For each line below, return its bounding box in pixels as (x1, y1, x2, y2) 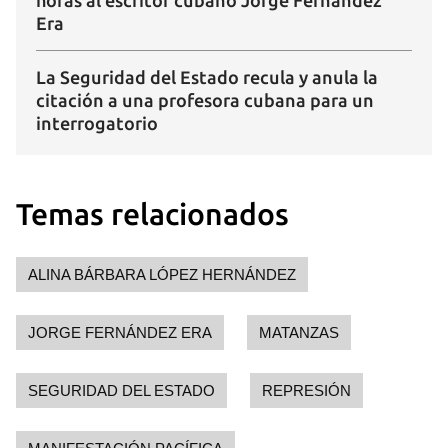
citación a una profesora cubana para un (36, 90, 374, 111)
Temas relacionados (16, 197, 289, 232)
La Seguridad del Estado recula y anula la (36, 67, 378, 88)
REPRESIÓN (262, 382, 351, 400)
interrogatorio (36, 113, 158, 134)
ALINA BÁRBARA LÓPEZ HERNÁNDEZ (28, 266, 296, 284)
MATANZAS (259, 324, 339, 342)
